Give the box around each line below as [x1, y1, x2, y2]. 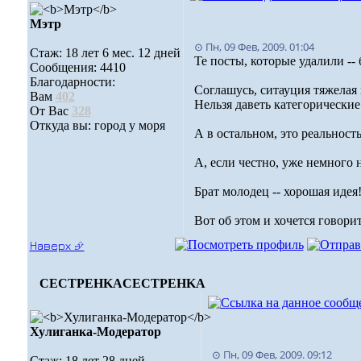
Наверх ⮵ [29, 239, 85, 252]
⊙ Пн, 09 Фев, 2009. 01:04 [193, 39, 314, 54]
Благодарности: [29, 75, 115, 89]
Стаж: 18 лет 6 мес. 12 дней [29, 46, 180, 60]
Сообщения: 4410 [29, 60, 126, 74]
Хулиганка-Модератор [29, 325, 161, 338]
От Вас [29, 104, 72, 118]
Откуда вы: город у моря [29, 118, 165, 132]
